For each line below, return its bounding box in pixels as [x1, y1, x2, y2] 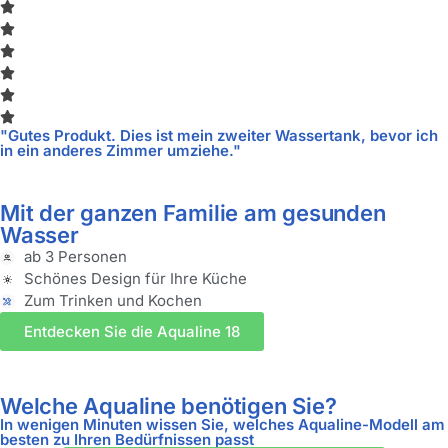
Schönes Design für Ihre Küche [23, 269, 247, 288]
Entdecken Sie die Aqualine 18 [24, 322, 240, 341]
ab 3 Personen [23, 247, 127, 266]
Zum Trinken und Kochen [23, 291, 202, 310]
